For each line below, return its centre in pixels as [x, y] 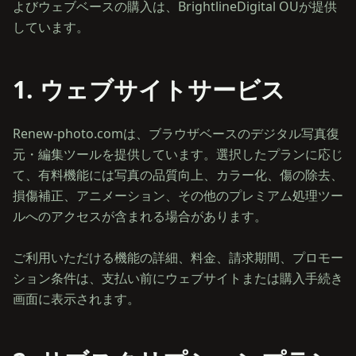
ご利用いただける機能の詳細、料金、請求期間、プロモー [178, 257]
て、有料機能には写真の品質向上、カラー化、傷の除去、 [178, 175]
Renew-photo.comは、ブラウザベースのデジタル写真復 [176, 133]
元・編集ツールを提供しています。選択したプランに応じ [178, 154]
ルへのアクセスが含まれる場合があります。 [140, 216]
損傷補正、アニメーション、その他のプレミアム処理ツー [178, 195]
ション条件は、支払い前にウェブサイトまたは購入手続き [178, 278]
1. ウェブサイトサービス [149, 89]
